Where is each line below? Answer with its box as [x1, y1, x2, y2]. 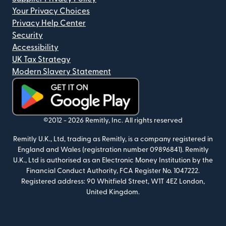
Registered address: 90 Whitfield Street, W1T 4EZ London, [21, 178, 205, 185]
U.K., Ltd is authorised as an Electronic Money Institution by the [13, 157, 213, 164]
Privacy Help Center [12, 19, 86, 27]
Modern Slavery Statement [12, 68, 111, 76]
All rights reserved [125, 117, 183, 124]
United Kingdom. [86, 189, 140, 196]
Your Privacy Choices [12, 7, 90, 15]
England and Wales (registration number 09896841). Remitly [17, 146, 209, 153]
